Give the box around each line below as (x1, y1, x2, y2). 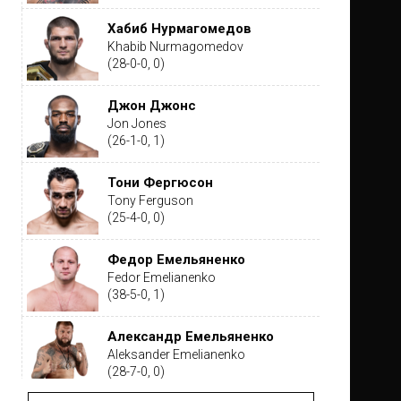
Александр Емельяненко (107, 328, 274, 345)
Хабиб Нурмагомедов (107, 21, 252, 37)
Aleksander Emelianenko (107, 347, 245, 362)
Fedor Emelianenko (107, 270, 216, 285)
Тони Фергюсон (107, 175, 213, 191)
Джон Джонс (107, 98, 196, 114)
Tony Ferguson (107, 193, 193, 208)
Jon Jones (107, 116, 166, 131)
